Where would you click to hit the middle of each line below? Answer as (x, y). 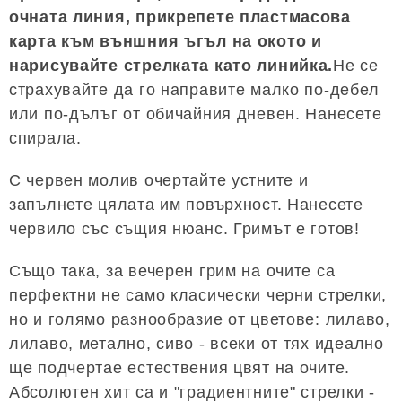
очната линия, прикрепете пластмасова (180, 17)
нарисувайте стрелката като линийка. (171, 65)
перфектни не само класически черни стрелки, (198, 295)
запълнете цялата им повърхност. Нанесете (186, 204)
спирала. (45, 138)
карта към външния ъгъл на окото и (166, 41)
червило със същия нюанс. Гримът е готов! (184, 228)
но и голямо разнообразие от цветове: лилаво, (200, 319)
